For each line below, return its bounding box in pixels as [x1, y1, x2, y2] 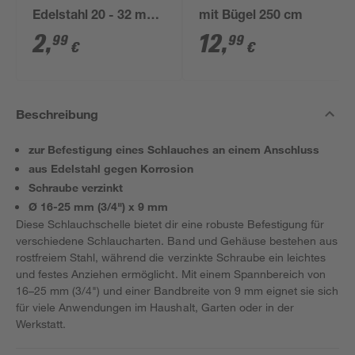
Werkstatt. [16, 317, 67, 330]
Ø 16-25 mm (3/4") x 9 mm [29, 200, 169, 213]
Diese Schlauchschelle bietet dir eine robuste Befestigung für [16, 217, 325, 231]
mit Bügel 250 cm [199, 10, 303, 23]
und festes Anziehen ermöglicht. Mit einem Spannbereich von [16, 267, 326, 281]
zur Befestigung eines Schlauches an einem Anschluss [29, 143, 319, 156]
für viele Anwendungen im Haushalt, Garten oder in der [16, 300, 294, 314]
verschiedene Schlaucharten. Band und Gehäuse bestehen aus [16, 234, 338, 247]
